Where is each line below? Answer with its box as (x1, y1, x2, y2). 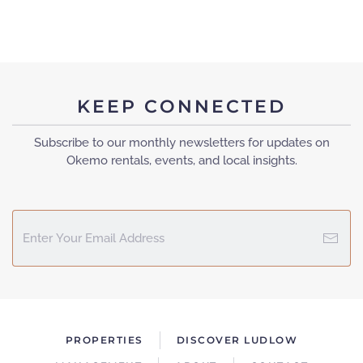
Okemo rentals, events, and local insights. (66, 152, 297, 168)
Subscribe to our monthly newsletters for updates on (33, 135, 330, 150)
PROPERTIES (65, 333, 143, 346)
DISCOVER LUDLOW (176, 333, 298, 346)
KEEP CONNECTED (77, 96, 286, 118)
